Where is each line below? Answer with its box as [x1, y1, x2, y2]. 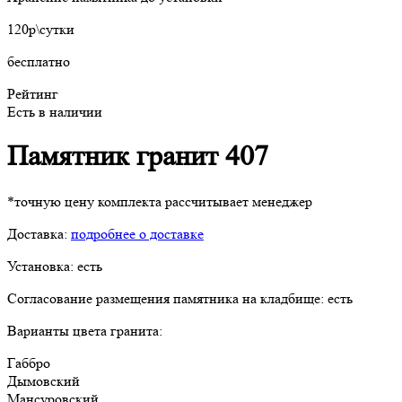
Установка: [7, 257, 77, 275]
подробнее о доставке [71, 224, 204, 242]
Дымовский [7, 371, 80, 389]
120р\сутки [7, 21, 74, 38]
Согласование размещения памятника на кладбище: [7, 289, 328, 307]
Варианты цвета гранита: [7, 321, 162, 339]
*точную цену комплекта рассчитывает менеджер [7, 192, 312, 210]
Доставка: [7, 224, 71, 242]
